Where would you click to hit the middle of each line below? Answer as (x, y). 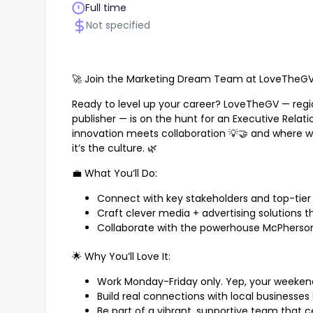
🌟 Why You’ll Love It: (121, 257)
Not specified (118, 26)
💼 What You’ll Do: (115, 174)
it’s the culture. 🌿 (115, 148)
